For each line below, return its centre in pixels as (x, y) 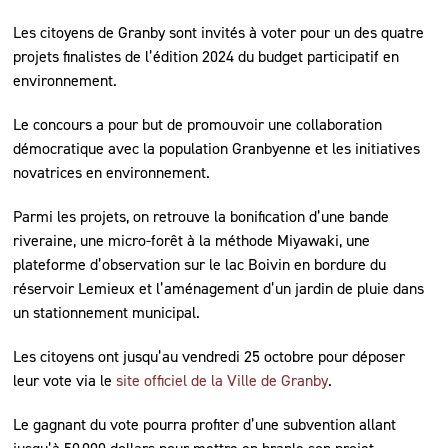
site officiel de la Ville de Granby (222, 380)
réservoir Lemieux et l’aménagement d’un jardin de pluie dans (219, 288)
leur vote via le (65, 380)
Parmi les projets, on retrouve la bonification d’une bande (201, 216)
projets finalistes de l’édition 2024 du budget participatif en (206, 56)
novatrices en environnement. (112, 172)
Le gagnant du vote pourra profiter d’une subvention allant (205, 424)
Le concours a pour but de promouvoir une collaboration (198, 124)
